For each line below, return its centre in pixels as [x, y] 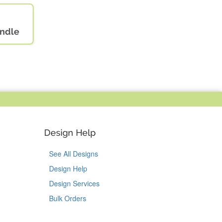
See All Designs [73, 154]
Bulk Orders [67, 198]
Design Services [74, 184]
